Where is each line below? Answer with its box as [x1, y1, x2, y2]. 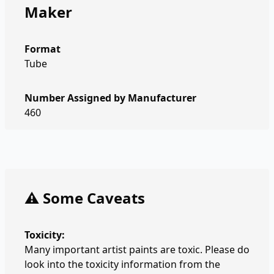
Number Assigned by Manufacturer [24, 91, 196, 105]
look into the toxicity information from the [24, 257, 220, 271]
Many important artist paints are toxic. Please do [24, 243, 250, 256]
